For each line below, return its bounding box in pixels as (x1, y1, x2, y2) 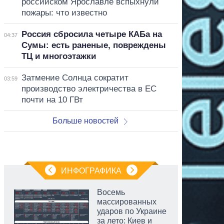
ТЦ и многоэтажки (21, 51, 96, 61)
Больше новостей (52, 116, 119, 125)
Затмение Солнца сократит (21, 72, 128, 82)
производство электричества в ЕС (21, 83, 156, 93)
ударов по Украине (97, 206, 166, 215)
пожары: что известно (21, 7, 107, 17)
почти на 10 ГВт (21, 94, 83, 104)
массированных (97, 197, 156, 206)
